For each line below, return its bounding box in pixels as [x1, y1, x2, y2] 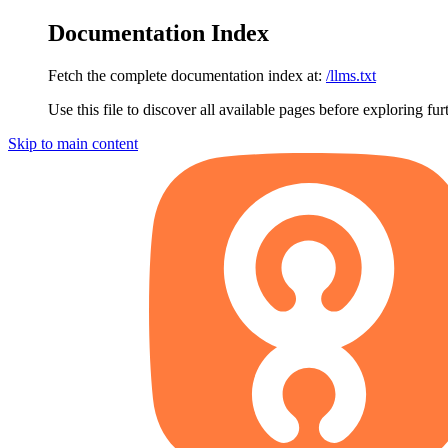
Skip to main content [8, 134, 138, 152]
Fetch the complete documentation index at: [48, 66, 322, 84]
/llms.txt [326, 66, 376, 84]
